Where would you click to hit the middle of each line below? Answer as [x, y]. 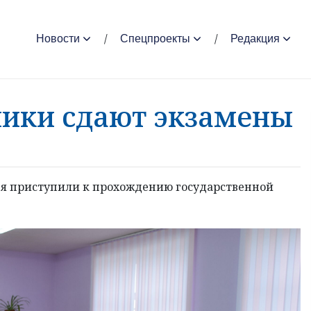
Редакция [255, 39]
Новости [58, 39]
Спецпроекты [155, 39]
